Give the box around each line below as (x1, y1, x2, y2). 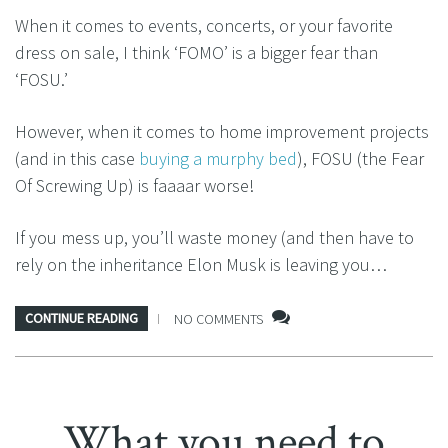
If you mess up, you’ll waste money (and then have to (15, 226, 414, 249)
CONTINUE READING (25, 309, 138, 328)
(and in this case (15, 147, 139, 170)
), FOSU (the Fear (297, 147, 424, 170)
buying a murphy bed (139, 147, 297, 170)
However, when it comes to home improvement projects (15, 120, 429, 143)
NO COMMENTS (174, 309, 263, 328)
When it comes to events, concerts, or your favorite (15, 14, 393, 37)
